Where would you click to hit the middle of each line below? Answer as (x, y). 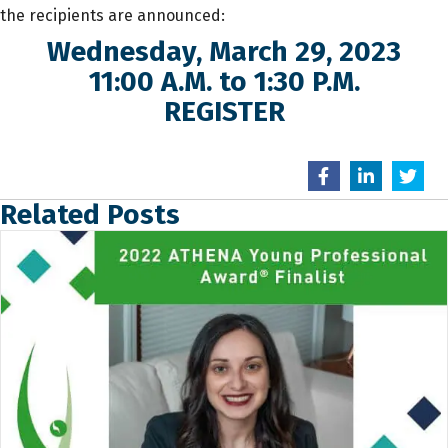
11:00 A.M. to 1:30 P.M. (224, 81)
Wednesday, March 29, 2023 (224, 51)
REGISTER (224, 111)
